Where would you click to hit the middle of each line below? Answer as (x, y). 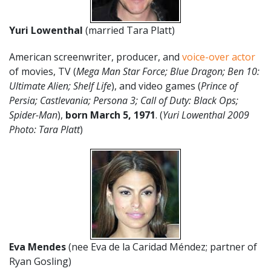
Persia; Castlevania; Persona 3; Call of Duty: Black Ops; (124, 100)
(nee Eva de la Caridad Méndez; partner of (162, 247)
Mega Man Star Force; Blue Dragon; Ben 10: (168, 71)
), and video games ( (156, 86)
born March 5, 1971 (110, 115)
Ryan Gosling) (40, 261)
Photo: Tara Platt (44, 129)
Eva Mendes (38, 247)
